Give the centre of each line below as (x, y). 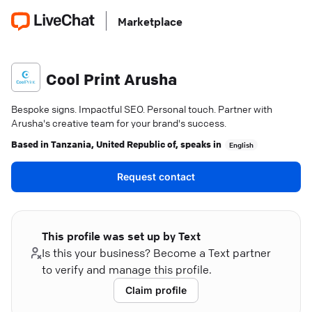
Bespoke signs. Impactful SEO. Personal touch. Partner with (142, 109)
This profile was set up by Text (122, 236)
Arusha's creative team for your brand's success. (119, 123)
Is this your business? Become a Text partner (157, 253)
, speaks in (198, 143)
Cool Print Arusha (111, 79)
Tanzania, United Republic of (113, 143)
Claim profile (156, 290)
